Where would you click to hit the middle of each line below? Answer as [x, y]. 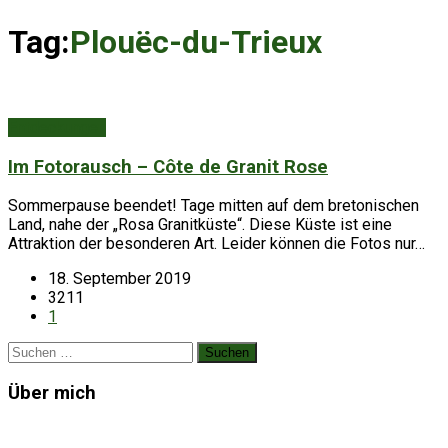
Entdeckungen [57, 127]
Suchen [32, 351]
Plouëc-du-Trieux [196, 42]
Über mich [52, 393]
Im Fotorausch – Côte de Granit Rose [168, 166]
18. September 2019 [119, 279]
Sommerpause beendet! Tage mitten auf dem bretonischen [213, 206]
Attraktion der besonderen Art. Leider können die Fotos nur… [216, 244]
